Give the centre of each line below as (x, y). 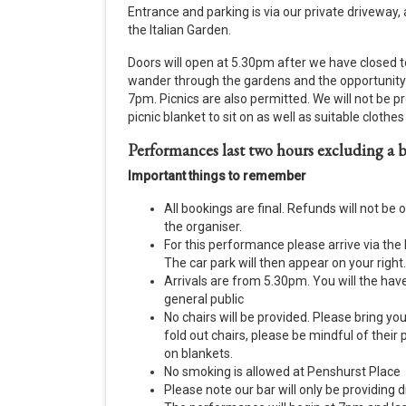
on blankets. (198, 354)
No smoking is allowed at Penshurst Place (282, 372)
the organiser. (203, 227)
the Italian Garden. (179, 30)
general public (204, 300)
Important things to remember (217, 176)
